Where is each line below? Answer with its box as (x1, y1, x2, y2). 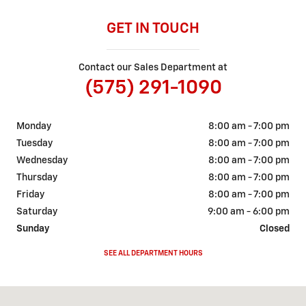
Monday (16, 122, 51, 132)
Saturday (16, 207, 57, 217)
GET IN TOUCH (107, 22, 199, 37)
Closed (260, 224, 290, 234)
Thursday (16, 173, 57, 183)
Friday (16, 190, 44, 200)
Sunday (16, 224, 49, 234)
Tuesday (16, 139, 53, 149)
